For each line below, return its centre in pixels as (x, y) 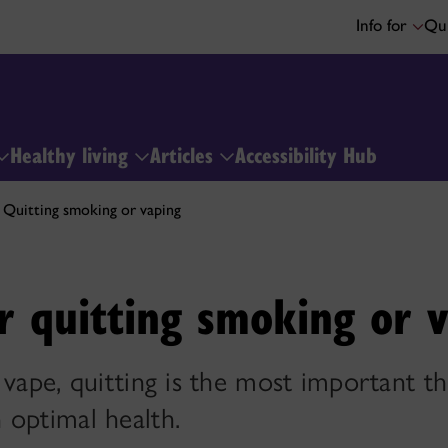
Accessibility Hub (306, 153)
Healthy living (72, 153)
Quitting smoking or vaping (92, 209)
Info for (384, 25)
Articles (184, 153)
